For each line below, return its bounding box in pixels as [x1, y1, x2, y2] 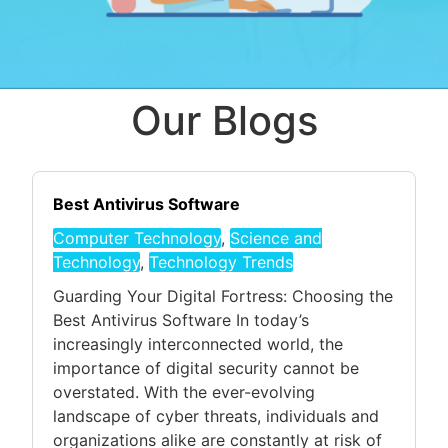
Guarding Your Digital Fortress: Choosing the [53, 285, 393, 306]
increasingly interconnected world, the [53, 333, 343, 354]
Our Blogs [130, 95, 318, 145]
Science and [230, 227, 322, 248]
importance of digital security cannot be [53, 357, 359, 378]
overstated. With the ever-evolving [53, 381, 315, 402]
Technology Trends [149, 251, 293, 272]
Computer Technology [53, 227, 221, 248]
